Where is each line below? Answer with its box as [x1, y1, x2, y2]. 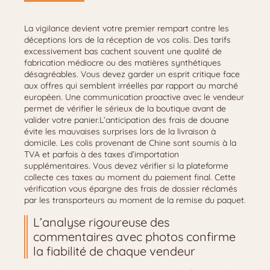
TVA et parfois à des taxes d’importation [24, 149, 179, 160]
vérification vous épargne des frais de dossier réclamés [24, 183, 237, 194]
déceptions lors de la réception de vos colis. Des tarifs [24, 34, 231, 45]
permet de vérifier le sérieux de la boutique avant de [24, 103, 226, 114]
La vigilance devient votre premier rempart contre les [24, 23, 229, 34]
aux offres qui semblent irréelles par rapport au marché [24, 80, 238, 91]
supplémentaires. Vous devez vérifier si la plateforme [24, 160, 228, 171]
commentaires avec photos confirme [33, 229, 236, 244]
